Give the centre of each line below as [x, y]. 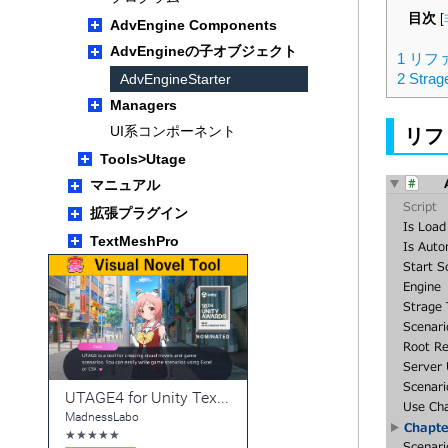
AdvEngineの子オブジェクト [203, 51]
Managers [143, 105]
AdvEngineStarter [175, 79]
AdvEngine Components [193, 25]
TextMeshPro [134, 241]
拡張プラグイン [139, 213]
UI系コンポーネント [173, 131]
